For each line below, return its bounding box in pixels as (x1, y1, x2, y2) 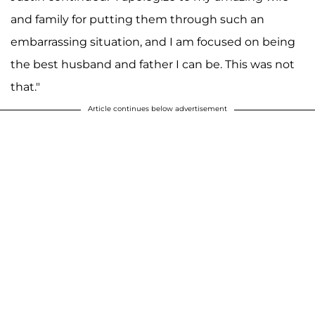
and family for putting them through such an (11, 12, 264, 26)
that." (11, 79, 43, 94)
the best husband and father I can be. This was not (11, 57, 295, 71)
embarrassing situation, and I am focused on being (11, 34, 295, 49)
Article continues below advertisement (88, 103, 227, 113)
